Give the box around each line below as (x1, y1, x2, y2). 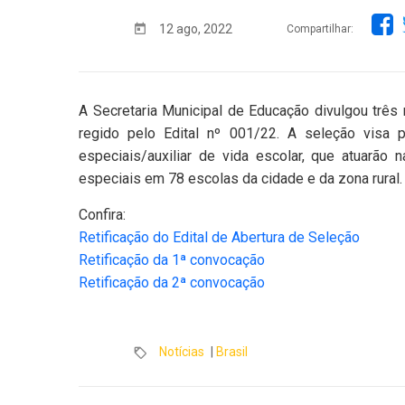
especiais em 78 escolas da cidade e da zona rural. (79, 170, 402, 188)
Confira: (79, 206, 126, 224)
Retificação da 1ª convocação (79, 251, 265, 269)
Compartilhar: (287, 22, 353, 35)
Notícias (159, 344, 204, 360)
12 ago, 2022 (159, 21, 232, 36)
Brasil (216, 344, 248, 360)
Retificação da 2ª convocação (79, 274, 265, 292)
